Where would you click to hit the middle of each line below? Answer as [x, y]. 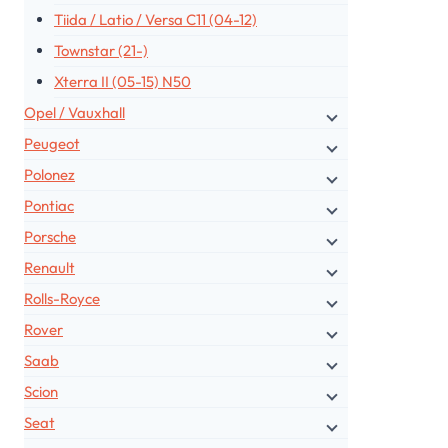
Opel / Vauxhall [74, 112]
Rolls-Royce [62, 298]
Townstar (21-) [101, 50]
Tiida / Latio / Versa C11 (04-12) [155, 19]
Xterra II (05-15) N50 [122, 81]
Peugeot [52, 143]
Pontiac [49, 205]
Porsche [50, 236]
